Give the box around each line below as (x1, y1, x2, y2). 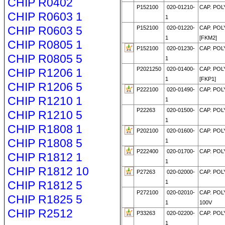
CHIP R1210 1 (7, 94, 82, 107)
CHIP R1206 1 (7, 66, 82, 79)
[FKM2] (199, 35, 217, 41)
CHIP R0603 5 (7, 24, 82, 37)
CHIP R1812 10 (7, 165, 89, 178)
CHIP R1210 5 (7, 108, 82, 122)
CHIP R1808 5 (7, 137, 82, 150)
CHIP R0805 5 (7, 52, 82, 65)
